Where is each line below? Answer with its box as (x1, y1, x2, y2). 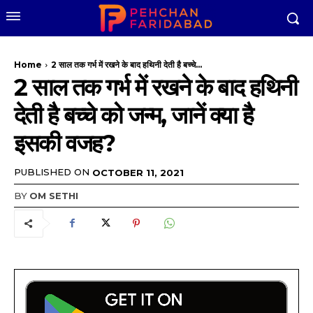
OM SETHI (29, 189, 78, 201)
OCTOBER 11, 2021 (92, 166, 184, 178)
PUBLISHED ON (14, 166, 89, 178)
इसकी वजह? (14, 129, 115, 158)
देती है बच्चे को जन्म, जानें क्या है (14, 101, 253, 130)
